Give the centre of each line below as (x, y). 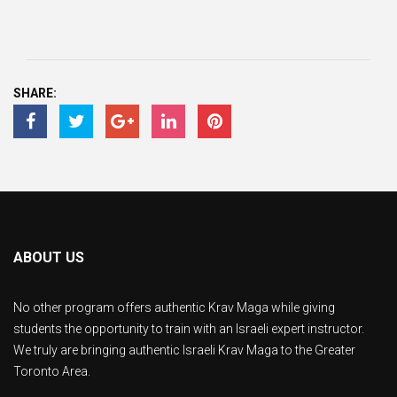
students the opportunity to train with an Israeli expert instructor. (189, 329)
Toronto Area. (52, 372)
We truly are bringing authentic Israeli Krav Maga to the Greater (184, 350)
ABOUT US (49, 258)
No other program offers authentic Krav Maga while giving (174, 308)
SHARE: (35, 93)
